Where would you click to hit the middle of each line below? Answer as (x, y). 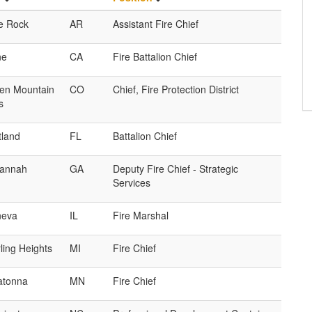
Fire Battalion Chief (155, 56)
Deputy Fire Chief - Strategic (175, 168)
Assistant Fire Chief (156, 23)
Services (132, 182)
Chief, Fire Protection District (176, 89)
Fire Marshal (141, 215)
